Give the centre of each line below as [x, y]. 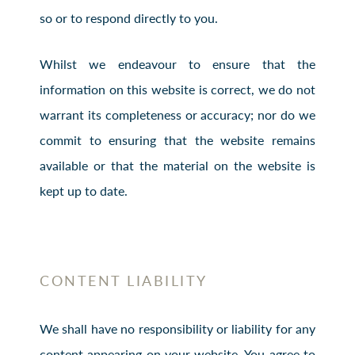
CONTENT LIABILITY [124, 280]
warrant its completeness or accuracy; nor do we [177, 114]
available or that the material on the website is [177, 165]
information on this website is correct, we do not [177, 89]
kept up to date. [84, 190]
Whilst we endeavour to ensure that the [177, 63]
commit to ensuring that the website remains [177, 139]
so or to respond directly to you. [129, 17]
